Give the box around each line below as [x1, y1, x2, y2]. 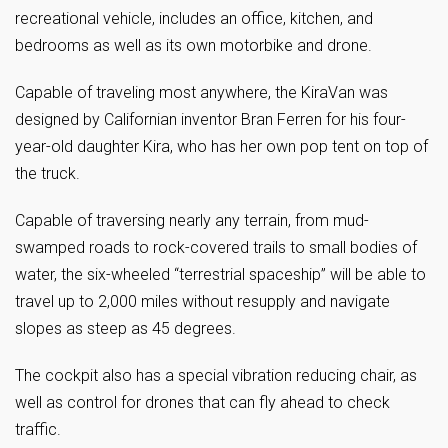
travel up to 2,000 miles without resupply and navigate [15, 292, 390, 312]
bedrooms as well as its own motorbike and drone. [15, 36, 372, 56]
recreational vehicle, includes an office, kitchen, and [15, 9, 373, 29]
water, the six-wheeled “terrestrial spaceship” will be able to [15, 265, 426, 285]
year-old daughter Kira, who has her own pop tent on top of [15, 137, 428, 157]
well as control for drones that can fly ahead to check [15, 393, 390, 413]
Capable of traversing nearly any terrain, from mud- [15, 211, 369, 231]
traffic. [15, 420, 61, 440]
